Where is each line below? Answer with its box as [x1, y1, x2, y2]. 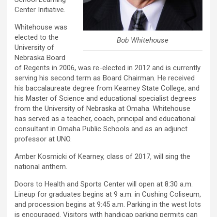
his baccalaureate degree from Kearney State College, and [15, 84, 200, 93]
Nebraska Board [15, 53, 65, 62]
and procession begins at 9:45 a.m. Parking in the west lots [15, 200, 201, 209]
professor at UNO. [15, 135, 72, 143]
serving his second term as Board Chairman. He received [15, 74, 195, 82]
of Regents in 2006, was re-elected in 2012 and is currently [15, 63, 201, 72]
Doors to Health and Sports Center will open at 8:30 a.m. [15, 180, 193, 188]
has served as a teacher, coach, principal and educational [15, 114, 196, 123]
